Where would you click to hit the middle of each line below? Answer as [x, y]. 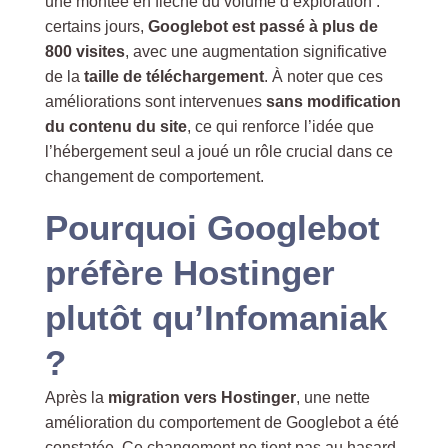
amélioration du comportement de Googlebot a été [221, 422]
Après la [76, 397]
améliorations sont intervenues [155, 101]
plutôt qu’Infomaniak [215, 317]
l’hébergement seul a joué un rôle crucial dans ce [218, 151]
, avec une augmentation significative [255, 51]
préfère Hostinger [189, 272]
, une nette [332, 397]
